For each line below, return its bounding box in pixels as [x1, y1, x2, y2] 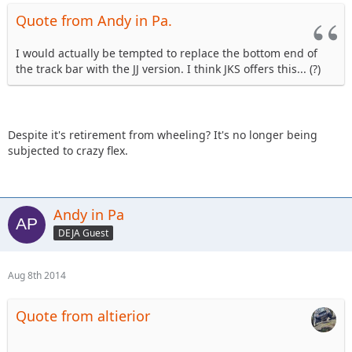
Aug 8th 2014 [8, 268, 66, 282]
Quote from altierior [16, 306, 150, 325]
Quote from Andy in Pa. [16, 10, 172, 30]
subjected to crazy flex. [8, 142, 128, 158]
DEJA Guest [58, 225, 108, 240]
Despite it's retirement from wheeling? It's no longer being [8, 126, 317, 142]
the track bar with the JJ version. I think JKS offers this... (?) [16, 60, 321, 76]
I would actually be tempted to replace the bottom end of [16, 45, 317, 60]
